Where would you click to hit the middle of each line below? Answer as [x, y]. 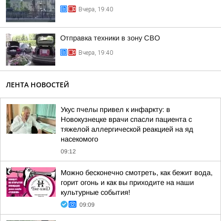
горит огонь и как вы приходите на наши [127, 183]
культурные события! [95, 192]
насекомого [79, 139]
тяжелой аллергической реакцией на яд [127, 129]
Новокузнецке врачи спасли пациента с [126, 119]
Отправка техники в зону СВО [110, 38]
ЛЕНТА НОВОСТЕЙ [37, 85]
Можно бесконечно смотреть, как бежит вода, [137, 173]
